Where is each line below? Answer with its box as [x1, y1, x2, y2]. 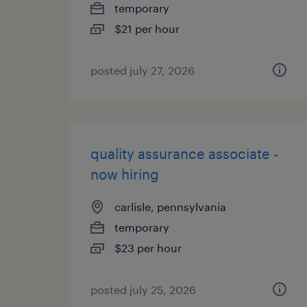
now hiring [90, 166, 159, 182]
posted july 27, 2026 [90, 64, 195, 77]
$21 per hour [114, 22, 180, 35]
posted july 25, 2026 [90, 283, 196, 296]
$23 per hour [114, 241, 182, 254]
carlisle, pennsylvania [114, 200, 226, 213]
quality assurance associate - [90, 145, 278, 162]
